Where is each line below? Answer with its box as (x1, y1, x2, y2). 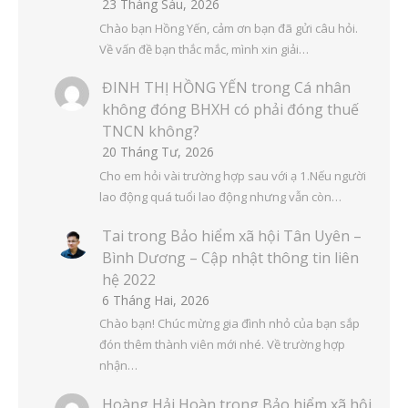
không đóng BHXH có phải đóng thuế (102, 99, 359, 120)
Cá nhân (294, 77, 351, 98)
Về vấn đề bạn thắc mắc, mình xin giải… (98, 41, 309, 58)
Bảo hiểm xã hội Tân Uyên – (170, 225, 362, 246)
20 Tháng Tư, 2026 (102, 143, 214, 161)
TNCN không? (102, 121, 199, 142)
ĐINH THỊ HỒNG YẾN (102, 77, 248, 98)
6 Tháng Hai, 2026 (102, 291, 209, 309)
